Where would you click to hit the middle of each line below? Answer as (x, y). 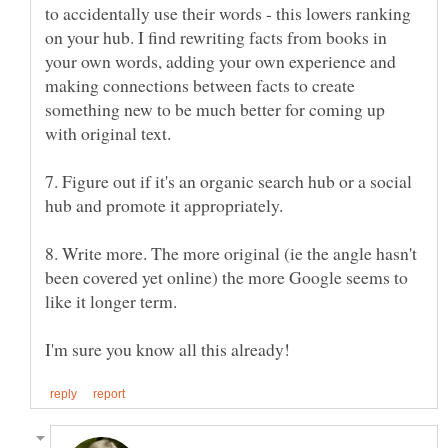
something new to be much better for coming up (215, 109)
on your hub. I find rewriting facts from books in (216, 37)
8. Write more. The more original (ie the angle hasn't (231, 253)
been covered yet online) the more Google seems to (226, 277)
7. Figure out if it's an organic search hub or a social (228, 181)
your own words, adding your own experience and (220, 61)
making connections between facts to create (200, 85)
